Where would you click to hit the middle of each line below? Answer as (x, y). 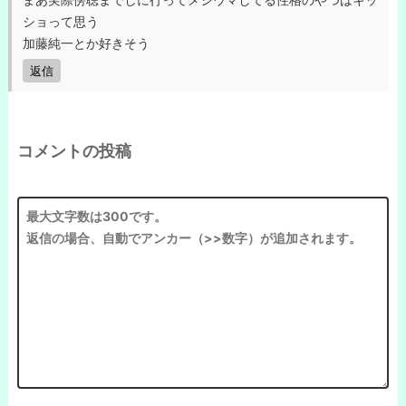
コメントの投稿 (74, 150)
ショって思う (61, 21)
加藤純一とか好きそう (86, 43)
